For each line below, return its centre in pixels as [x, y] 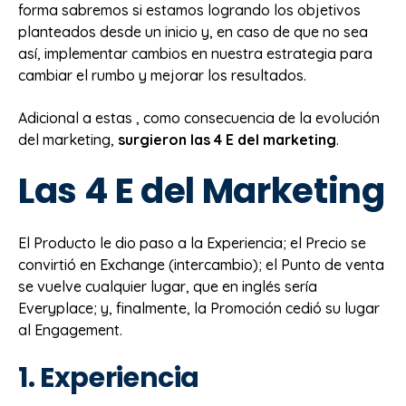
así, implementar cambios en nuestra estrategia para [195, 54]
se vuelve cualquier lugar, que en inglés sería [168, 287]
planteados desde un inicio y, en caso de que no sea [193, 32]
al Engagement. [70, 330]
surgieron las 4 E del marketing [227, 139]
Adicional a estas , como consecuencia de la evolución [199, 117]
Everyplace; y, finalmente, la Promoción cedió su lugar [199, 309]
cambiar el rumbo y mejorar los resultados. [162, 76]
